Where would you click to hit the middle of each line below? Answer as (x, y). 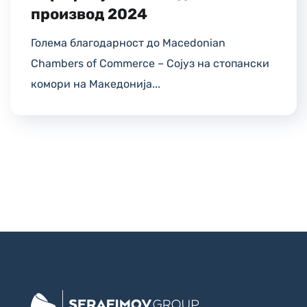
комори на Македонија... (96, 84)
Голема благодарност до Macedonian (128, 43)
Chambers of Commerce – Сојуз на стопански (150, 64)
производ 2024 (89, 14)
